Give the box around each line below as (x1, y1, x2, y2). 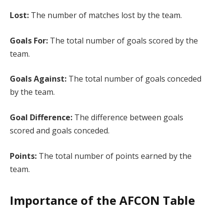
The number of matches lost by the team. (31, 10, 182, 21)
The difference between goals (72, 112, 183, 123)
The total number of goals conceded (66, 73, 201, 85)
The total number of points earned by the (37, 150, 192, 161)
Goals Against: (10, 73, 66, 85)
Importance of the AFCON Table (10, 192, 195, 209)
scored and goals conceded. (10, 125, 109, 136)
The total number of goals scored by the (50, 35, 198, 46)
